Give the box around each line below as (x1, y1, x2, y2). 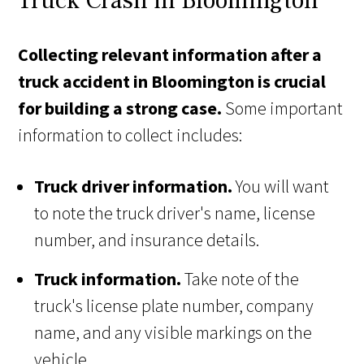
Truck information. (34, 267, 185, 291)
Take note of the (184, 267, 300, 291)
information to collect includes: (18, 123, 243, 147)
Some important (222, 97, 344, 120)
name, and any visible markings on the (34, 321, 313, 344)
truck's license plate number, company (34, 294, 314, 318)
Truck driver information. (34, 175, 236, 198)
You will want (236, 175, 330, 198)
